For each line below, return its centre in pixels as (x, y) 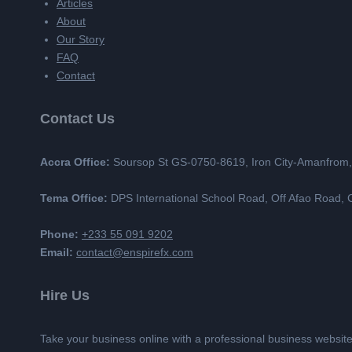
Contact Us (77, 119)
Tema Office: (75, 198)
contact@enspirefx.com (135, 252)
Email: (57, 252)
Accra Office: (77, 162)
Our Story (81, 39)
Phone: (59, 234)
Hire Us (65, 295)
